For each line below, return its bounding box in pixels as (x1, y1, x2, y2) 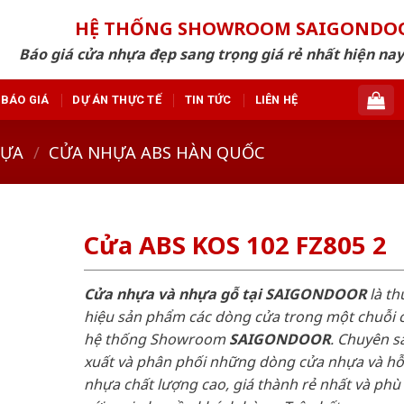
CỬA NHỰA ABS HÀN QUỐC (49, 140, 266, 163)
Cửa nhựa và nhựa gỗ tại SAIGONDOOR (83, 283, 366, 304)
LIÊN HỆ (254, 92, 298, 106)
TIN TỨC (184, 92, 232, 106)
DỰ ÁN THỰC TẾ (72, 92, 161, 106)
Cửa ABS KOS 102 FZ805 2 (83, 228, 387, 262)
